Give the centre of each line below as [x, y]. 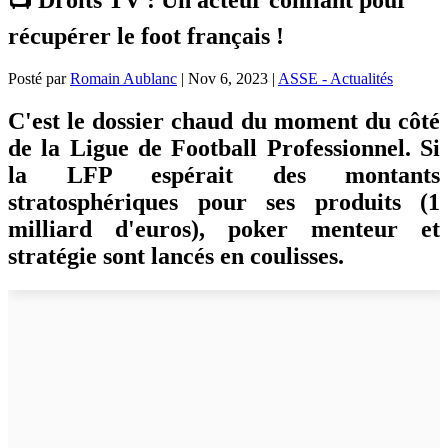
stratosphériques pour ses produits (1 [224, 201]
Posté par [39, 78]
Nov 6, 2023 [228, 78]
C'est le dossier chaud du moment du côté [224, 120]
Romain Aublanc [123, 78]
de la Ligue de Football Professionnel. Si [224, 147]
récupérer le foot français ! [146, 35]
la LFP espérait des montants [224, 174]
